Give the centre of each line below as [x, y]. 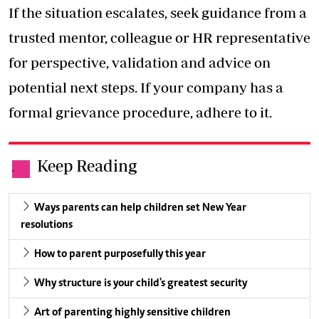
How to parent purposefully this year [120, 255]
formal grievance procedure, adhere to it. [140, 113]
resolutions [47, 225]
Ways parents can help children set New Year [140, 208]
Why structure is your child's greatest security [141, 284]
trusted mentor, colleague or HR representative [159, 38]
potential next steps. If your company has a [146, 88]
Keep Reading [87, 166]
